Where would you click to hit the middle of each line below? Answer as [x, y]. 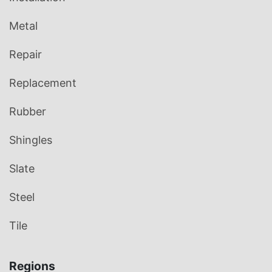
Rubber [28, 112]
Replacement [43, 83]
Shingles [31, 140]
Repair [25, 55]
